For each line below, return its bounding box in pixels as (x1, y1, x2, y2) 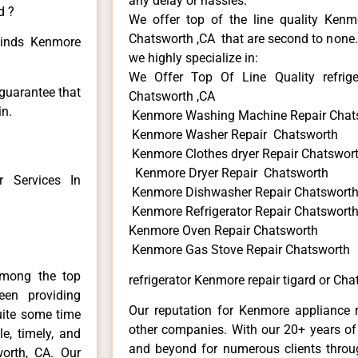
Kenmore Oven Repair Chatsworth (129, 222, 318, 238)
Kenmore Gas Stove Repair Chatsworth (129, 241, 350, 257)
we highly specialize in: (129, 50, 258, 66)
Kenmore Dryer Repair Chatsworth (129, 165, 328, 181)
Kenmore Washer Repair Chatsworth (129, 126, 338, 142)
